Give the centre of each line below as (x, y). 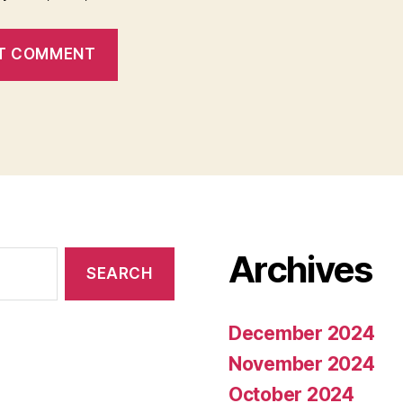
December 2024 (302, 334)
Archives (300, 270)
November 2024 (302, 364)
